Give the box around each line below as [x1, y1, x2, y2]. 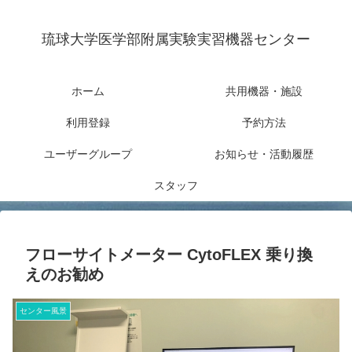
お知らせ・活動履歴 [214, 148, 313, 161]
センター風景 [20, 306, 67, 316]
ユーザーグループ [44, 148, 132, 161]
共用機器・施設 [225, 85, 302, 98]
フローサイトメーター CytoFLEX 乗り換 [25, 246, 313, 264]
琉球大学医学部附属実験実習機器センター [42, 31, 310, 48]
